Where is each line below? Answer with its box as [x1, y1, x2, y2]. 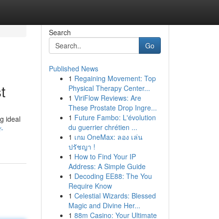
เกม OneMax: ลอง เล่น [74, 132, 143, 142]
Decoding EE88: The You [74, 171, 152, 181]
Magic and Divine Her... [68, 200, 140, 210]
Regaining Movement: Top [74, 73, 156, 83]
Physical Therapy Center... [68, 83, 150, 93]
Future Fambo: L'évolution [74, 112, 156, 122]
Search [48, 27, 71, 37]
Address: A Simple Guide [68, 161, 146, 171]
